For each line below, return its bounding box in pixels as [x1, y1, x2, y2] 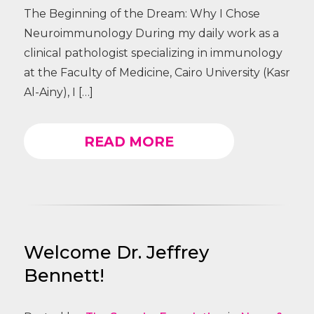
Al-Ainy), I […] [23, 86, 93, 100]
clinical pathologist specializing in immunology [23, 46, 282, 60]
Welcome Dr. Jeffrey [23, 241, 209, 264]
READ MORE [83, 132, 174, 150]
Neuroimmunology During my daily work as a [23, 27, 279, 41]
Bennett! [23, 264, 104, 287]
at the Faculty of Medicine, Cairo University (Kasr [23, 66, 290, 80]
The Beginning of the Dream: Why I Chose [23, 7, 260, 21]
